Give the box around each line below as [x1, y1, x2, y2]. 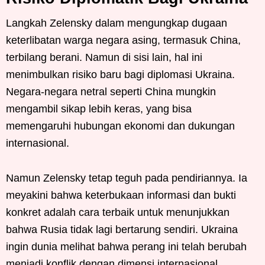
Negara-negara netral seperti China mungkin [6, 85, 216, 98]
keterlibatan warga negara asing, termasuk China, [6, 34, 241, 46]
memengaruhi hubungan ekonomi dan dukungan [6, 119, 235, 132]
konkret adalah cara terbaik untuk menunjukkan [6, 206, 230, 218]
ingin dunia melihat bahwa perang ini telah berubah [6, 240, 247, 253]
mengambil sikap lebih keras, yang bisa [6, 102, 192, 115]
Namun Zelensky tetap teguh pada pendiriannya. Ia [6, 172, 247, 184]
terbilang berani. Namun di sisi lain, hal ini [6, 51, 202, 63]
